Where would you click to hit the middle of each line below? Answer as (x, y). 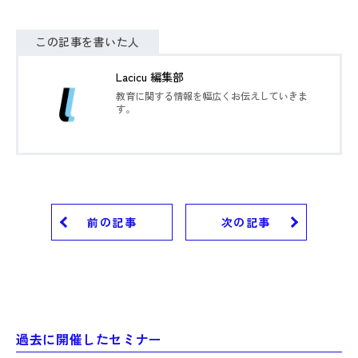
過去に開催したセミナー (89, 339)
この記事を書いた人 (88, 42)
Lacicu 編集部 (150, 76)
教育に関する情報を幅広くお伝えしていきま (212, 95)
